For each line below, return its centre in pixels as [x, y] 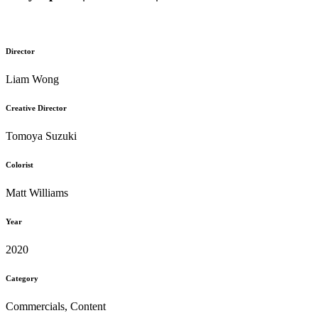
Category [22, 279]
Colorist [20, 165]
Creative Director [36, 108]
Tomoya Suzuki [41, 136]
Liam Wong [32, 79]
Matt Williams [37, 193]
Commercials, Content [56, 307]
